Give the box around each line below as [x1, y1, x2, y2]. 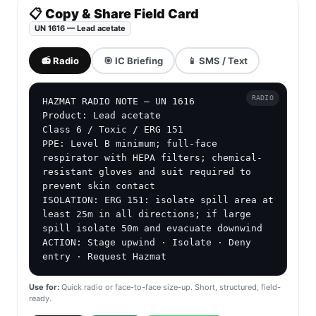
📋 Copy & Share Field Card [29, 6, 199, 22]
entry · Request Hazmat [42, 251, 166, 262]
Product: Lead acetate [42, 110, 161, 121]
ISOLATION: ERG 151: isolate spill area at [42, 195, 274, 206]
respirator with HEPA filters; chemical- [42, 152, 262, 164]
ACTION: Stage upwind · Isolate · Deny [42, 237, 251, 248]
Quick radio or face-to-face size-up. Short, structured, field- [59, 282, 281, 293]
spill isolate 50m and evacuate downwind [42, 223, 262, 234]
